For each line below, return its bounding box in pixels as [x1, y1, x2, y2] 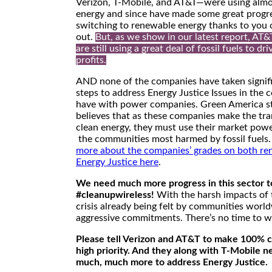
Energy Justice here [76, 157, 158, 167]
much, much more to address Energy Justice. [76, 257, 268, 267]
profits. [76, 55, 106, 65]
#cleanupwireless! [76, 189, 157, 200]
